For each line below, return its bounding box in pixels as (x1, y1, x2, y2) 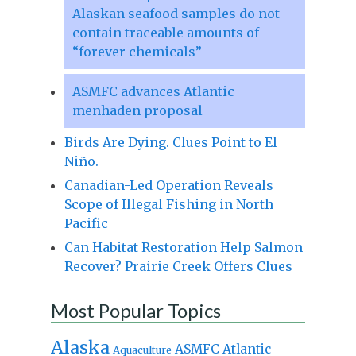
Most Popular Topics (50, 298, 221, 322)
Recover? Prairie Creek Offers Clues (64, 257, 292, 274)
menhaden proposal (72, 102, 203, 118)
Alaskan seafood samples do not (72, 5, 280, 21)
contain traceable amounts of (72, 24, 259, 41)
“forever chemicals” (72, 43, 202, 60)
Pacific (64, 215, 108, 231)
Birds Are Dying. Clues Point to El (64, 133, 277, 150)
